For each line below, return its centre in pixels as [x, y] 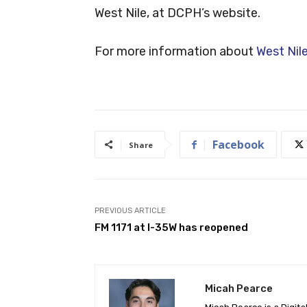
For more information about [175, 51]
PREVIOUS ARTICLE [130, 210]
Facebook [238, 144]
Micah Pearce [239, 288]
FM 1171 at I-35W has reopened [171, 227]
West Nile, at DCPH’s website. [177, 13]
